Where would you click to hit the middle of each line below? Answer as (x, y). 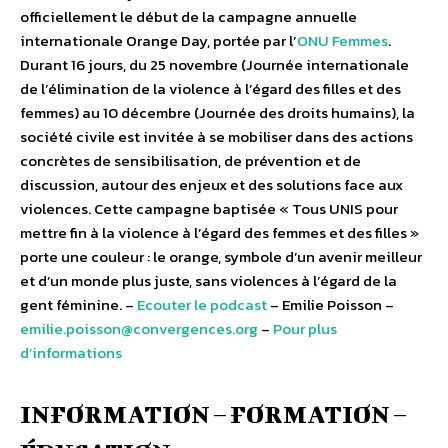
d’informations (71, 353)
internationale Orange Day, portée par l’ (158, 41)
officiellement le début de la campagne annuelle (188, 17)
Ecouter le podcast (202, 305)
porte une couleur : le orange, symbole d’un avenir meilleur (221, 257)
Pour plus (305, 329)
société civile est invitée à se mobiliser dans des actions (216, 137)
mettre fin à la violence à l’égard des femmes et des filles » (219, 233)
